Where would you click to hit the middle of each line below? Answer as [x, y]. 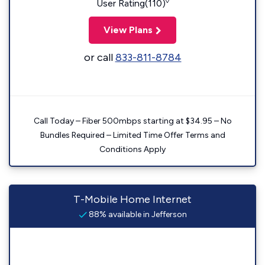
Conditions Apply [132, 149]
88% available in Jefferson [137, 214]
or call [99, 57]
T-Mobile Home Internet [132, 199]
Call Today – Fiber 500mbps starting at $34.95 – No [132, 121]
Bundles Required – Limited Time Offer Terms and [132, 135]
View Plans [128, 30]
